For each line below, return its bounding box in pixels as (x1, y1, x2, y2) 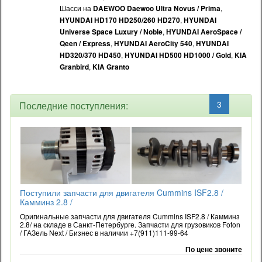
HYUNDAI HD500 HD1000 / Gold (125, 50, 231, 60)
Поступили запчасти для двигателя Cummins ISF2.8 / (20, 187, 223, 198)
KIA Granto (92, 62, 129, 72)
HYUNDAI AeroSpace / (166, 27, 242, 37)
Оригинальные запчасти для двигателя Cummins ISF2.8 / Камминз (20, 211, 240, 221)
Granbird (60, 62, 89, 72)
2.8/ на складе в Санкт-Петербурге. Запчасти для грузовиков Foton (20, 219, 240, 229)
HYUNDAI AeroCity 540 (114, 39, 192, 49)
